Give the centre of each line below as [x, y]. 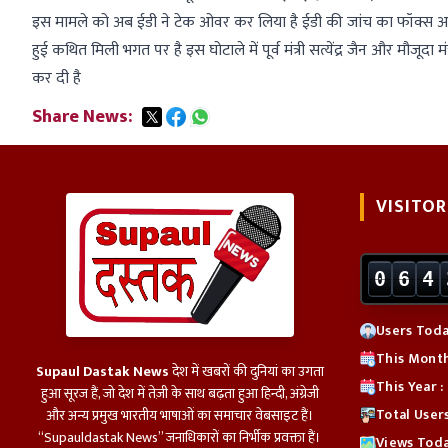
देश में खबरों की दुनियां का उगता [246, 372]
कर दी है [56, 79]
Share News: [82, 117]
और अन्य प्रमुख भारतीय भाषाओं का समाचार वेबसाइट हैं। [179, 416]
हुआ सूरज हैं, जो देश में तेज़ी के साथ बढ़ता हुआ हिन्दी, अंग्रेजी [179, 394]
